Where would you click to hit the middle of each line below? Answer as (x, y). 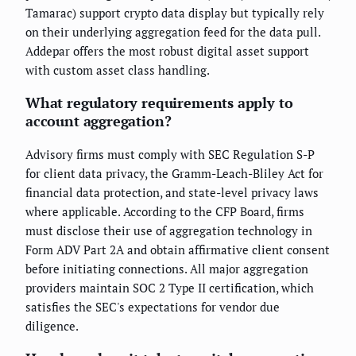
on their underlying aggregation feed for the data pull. (173, 31)
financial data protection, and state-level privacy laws (172, 192)
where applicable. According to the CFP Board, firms (165, 211)
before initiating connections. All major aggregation (167, 268)
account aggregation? (99, 120)
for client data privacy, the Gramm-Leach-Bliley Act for (174, 173)
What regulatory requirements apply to (159, 102)
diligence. (52, 325)
